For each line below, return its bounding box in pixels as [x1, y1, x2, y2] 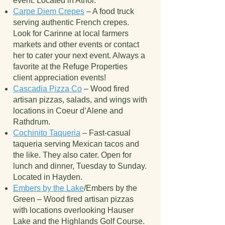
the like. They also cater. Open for [13, 151, 132, 159]
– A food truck [84, 7, 134, 16]
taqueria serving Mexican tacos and [13, 140, 139, 148]
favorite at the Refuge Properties [13, 62, 128, 71]
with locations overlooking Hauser [13, 206, 134, 214]
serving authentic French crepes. [13, 18, 129, 27]
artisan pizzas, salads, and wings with [13, 95, 147, 104]
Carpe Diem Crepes [13, 7, 84, 16]
